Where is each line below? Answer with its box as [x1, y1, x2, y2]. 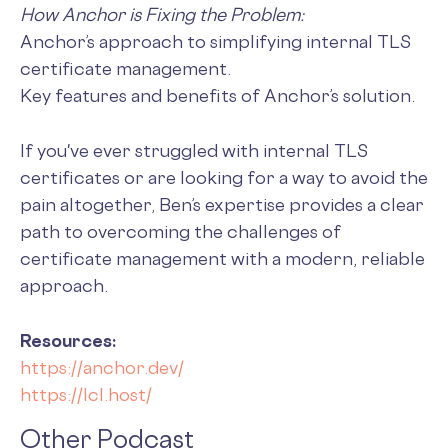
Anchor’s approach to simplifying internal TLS [20, 30, 411, 52]
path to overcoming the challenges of [20, 220, 341, 242]
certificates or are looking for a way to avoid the [20, 166, 428, 188]
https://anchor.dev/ [20, 356, 184, 378]
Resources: [20, 329, 116, 351]
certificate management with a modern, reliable [20, 247, 425, 269]
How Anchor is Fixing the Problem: [20, 3, 304, 25]
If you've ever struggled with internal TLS [20, 139, 368, 161]
